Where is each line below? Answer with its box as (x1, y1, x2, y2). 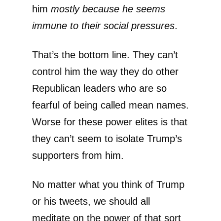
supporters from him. (32, 149, 124, 161)
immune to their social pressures (32, 20, 175, 31)
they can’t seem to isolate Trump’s (32, 133, 182, 144)
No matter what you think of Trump (32, 179, 184, 190)
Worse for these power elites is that (32, 116, 187, 127)
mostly (51, 3, 79, 14)
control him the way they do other (32, 66, 179, 77)
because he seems (82, 3, 165, 14)
